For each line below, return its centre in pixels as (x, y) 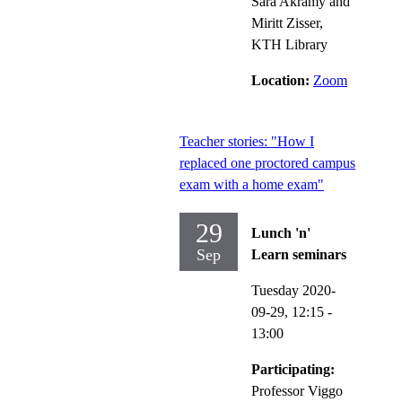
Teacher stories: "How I (247, 141)
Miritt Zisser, (287, 22)
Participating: (293, 369)
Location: (282, 80)
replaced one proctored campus (267, 162)
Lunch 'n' (281, 232)
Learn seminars (299, 254)
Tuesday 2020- (293, 290)
